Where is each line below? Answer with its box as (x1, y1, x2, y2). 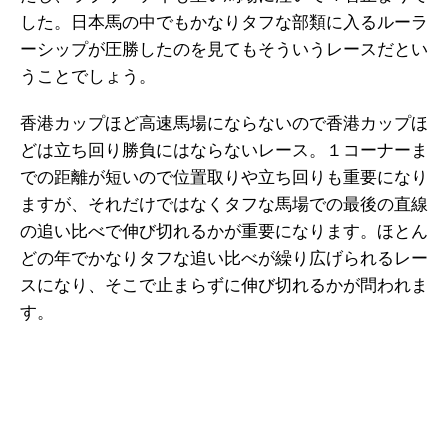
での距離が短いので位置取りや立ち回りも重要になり (20, 168, 428, 188)
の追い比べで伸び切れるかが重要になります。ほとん (20, 222, 428, 242)
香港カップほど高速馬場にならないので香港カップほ (20, 114, 428, 134)
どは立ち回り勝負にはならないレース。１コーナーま (20, 141, 428, 161)
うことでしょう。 (20, 67, 156, 87)
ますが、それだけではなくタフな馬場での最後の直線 (20, 195, 428, 215)
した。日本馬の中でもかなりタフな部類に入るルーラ (20, 13, 428, 33)
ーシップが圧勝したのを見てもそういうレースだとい (20, 40, 428, 60)
